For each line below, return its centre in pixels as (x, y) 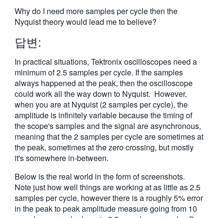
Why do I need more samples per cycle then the (96, 11)
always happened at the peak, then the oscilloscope (104, 83)
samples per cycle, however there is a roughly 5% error (109, 198)
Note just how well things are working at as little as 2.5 (108, 187)
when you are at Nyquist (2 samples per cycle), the (101, 104)
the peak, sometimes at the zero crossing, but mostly (104, 147)
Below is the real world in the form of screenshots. (101, 176)
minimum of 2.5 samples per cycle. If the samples (99, 72)
